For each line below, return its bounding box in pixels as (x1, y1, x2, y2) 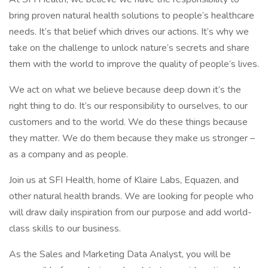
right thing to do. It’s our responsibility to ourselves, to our (9, 99, 248, 112)
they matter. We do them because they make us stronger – (9, 132, 255, 145)
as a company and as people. (9, 148, 128, 161)
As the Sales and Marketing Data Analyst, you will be (9, 248, 231, 261)
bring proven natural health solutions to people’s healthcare (9, 9, 254, 22)
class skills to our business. (9, 222, 121, 235)
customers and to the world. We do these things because (9, 115, 248, 129)
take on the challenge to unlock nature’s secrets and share (9, 41, 249, 54)
